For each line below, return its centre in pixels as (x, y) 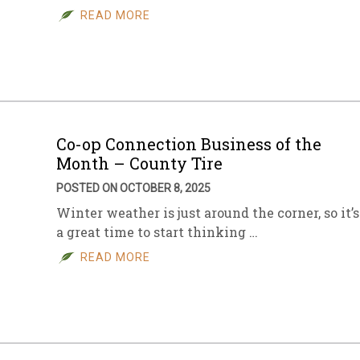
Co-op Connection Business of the (189, 144)
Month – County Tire (139, 163)
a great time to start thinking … (157, 232)
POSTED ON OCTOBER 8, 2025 (133, 188)
